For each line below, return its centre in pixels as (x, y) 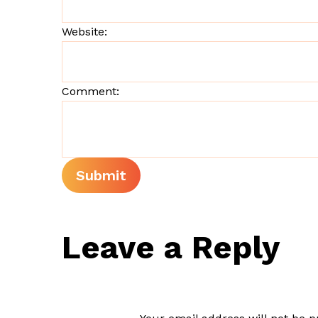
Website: (84, 32)
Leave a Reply (171, 247)
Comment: (91, 91)
